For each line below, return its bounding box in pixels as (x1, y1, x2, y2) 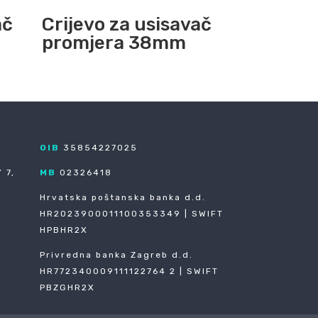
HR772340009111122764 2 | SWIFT (39, 265, 219, 276)
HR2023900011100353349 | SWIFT (39, 208, 224, 219)
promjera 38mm (42, 31, 187, 54)
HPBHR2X (39, 224, 88, 235)
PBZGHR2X (39, 282, 95, 292)
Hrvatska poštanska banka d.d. (39, 192, 206, 202)
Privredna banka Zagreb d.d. (39, 249, 193, 260)
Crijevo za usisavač (42, 13, 212, 35)
